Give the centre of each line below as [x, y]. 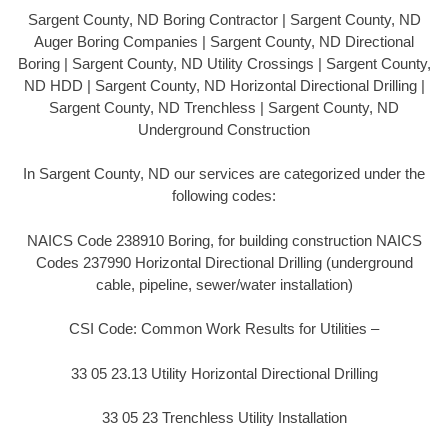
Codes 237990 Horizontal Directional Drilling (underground [224, 262]
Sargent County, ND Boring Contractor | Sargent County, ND [224, 19]
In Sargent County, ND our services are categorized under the [224, 174]
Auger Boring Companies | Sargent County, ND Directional [224, 41]
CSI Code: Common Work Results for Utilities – [224, 329]
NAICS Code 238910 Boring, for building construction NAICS [224, 240]
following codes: [224, 196]
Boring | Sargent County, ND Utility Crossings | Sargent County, [224, 63]
